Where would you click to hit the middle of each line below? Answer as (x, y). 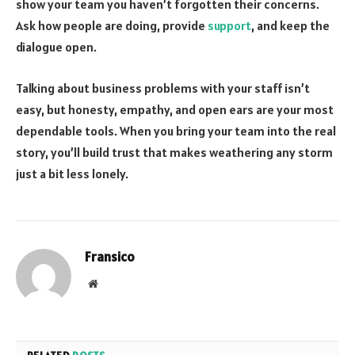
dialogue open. (56, 47)
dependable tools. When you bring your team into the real (176, 130)
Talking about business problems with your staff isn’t (163, 88)
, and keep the (290, 26)
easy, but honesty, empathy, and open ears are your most (175, 109)
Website (115, 282)
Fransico (110, 256)
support (229, 26)
